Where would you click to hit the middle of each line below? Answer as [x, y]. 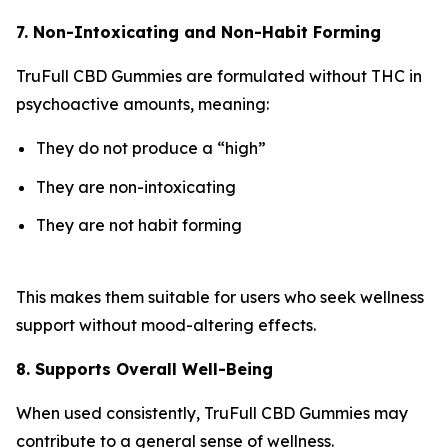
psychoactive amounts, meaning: [142, 104]
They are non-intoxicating [136, 186]
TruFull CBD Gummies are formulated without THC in [219, 76]
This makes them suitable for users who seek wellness [220, 297]
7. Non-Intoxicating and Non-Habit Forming [198, 32]
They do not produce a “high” [151, 148]
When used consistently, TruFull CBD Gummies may [212, 413]
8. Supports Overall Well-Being [144, 369]
